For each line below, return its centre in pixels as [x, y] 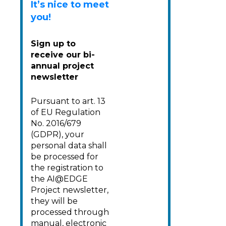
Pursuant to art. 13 [68, 101]
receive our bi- [63, 54]
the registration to [67, 167]
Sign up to [53, 43]
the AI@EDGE [59, 179]
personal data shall [69, 145]
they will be [54, 201]
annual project [62, 66]
